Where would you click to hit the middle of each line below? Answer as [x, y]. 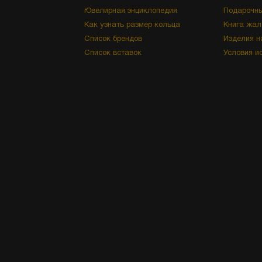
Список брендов [113, 39]
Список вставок [113, 53]
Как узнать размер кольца [132, 25]
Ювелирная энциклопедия [131, 11]
